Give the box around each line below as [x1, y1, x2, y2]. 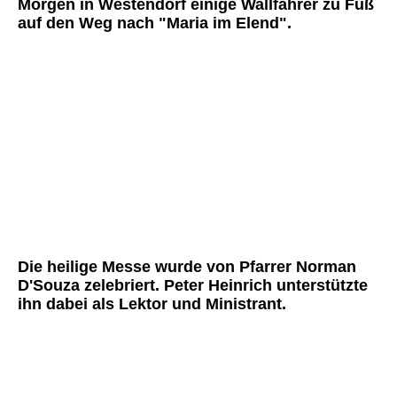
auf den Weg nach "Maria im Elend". [18, 13, 292, 32]
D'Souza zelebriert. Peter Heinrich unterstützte [18, 276, 368, 294]
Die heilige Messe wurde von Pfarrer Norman [18, 257, 356, 276]
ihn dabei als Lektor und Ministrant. [18, 294, 286, 313]
